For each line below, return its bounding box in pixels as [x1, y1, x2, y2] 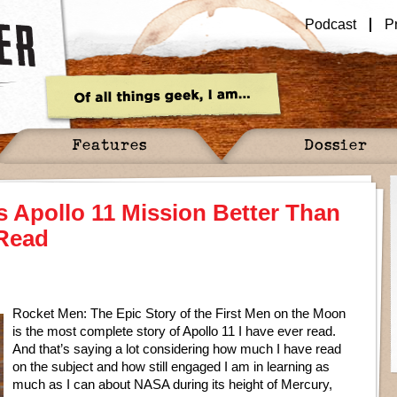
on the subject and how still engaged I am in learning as [12, 359, 330, 374]
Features [71, 135, 147, 153]
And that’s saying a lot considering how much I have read [12, 341, 341, 356]
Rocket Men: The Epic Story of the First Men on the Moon [12, 306, 346, 321]
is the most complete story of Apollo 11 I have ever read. [12, 323, 336, 339]
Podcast [305, 17, 357, 32]
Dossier [304, 135, 368, 153]
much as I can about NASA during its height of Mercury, [12, 377, 332, 392]
